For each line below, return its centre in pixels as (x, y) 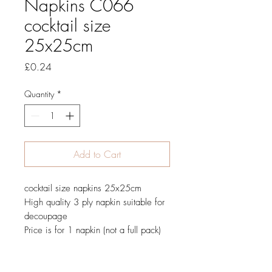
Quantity (39, 94)
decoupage (46, 216)
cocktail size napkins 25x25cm (83, 189)
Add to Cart (97, 155)
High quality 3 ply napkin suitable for (94, 202)
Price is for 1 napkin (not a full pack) (93, 230)
